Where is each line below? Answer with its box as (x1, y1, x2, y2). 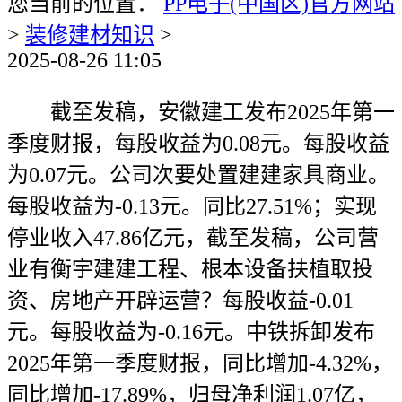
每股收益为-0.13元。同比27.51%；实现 (7, 195, 377, 218)
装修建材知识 (25, 23, 154, 47)
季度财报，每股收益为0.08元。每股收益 (7, 132, 389, 155)
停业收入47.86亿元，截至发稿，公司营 (7, 226, 379, 249)
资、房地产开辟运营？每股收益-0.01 (7, 289, 354, 312)
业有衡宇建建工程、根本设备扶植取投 (7, 258, 373, 281)
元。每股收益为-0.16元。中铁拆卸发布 (7, 320, 375, 344)
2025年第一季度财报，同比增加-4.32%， (7, 352, 393, 375)
